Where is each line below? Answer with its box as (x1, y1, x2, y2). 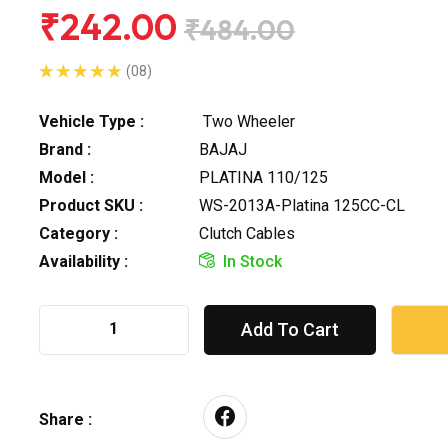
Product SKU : (39, 195, 143, 215)
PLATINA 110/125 (199, 167, 328, 187)
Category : (39, 223, 118, 243)
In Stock (223, 251, 282, 271)
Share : (39, 409, 92, 429)
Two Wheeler (199, 111, 295, 131)
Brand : (39, 139, 91, 159)
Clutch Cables (199, 223, 295, 243)
